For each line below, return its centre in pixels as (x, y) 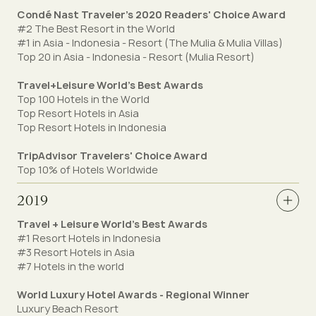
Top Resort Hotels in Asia (78, 113)
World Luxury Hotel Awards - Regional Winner (133, 294)
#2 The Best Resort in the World (96, 29)
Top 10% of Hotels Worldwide (87, 170)
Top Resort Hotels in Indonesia (92, 127)
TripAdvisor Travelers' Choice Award (112, 156)
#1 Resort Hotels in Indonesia (89, 238)
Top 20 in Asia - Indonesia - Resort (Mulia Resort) (136, 57)
